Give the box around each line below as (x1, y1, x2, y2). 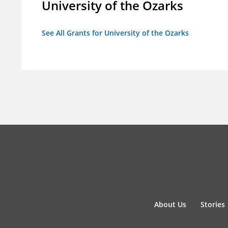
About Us (154, 199, 186, 210)
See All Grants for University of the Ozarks (42, 28, 189, 38)
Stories (200, 199, 225, 210)
